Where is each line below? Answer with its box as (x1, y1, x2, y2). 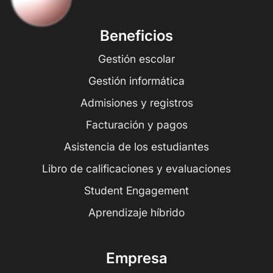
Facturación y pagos (85, 118, 188, 132)
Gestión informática (88, 74, 185, 88)
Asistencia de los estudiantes (64, 140, 209, 154)
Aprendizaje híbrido (88, 206, 185, 219)
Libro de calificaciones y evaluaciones (42, 162, 231, 175)
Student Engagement (84, 184, 189, 197)
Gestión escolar (98, 52, 175, 66)
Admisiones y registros (80, 96, 193, 110)
